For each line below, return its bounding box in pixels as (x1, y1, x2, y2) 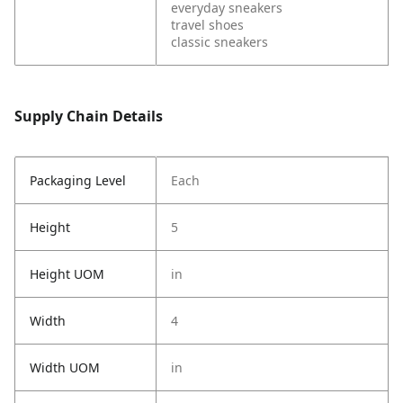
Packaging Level (30, 172, 126, 189)
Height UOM (30, 265, 104, 282)
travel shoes (171, 16, 244, 33)
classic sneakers (171, 33, 268, 50)
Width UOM (30, 359, 100, 376)
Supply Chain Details (14, 106, 163, 126)
